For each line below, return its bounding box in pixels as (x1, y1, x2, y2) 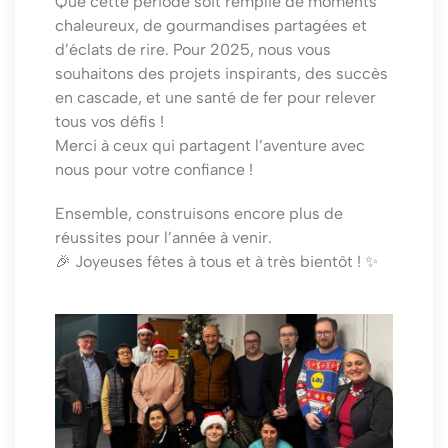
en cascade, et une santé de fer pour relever (55, 88, 376, 108)
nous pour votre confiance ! (55, 160, 253, 180)
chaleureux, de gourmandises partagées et (55, 16, 367, 36)
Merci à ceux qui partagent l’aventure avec (55, 136, 365, 156)
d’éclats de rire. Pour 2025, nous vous (55, 40, 331, 60)
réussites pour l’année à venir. (55, 228, 272, 248)
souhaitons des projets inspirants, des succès (55, 64, 388, 84)
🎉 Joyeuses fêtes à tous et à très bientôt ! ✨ (55, 252, 378, 272)
